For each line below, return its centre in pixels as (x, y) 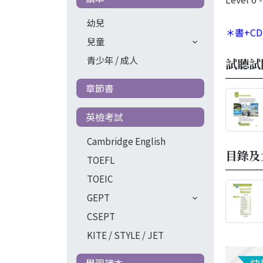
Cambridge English (126, 141)
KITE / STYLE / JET (125, 235)
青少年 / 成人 (112, 60)
